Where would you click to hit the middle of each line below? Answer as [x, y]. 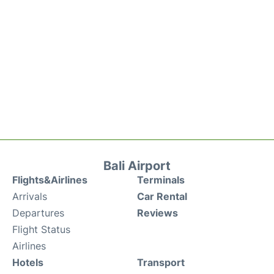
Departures [38, 213]
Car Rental [162, 196]
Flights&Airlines [50, 180]
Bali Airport [137, 166]
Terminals [161, 180]
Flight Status [41, 229]
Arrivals [30, 196]
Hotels [28, 262]
